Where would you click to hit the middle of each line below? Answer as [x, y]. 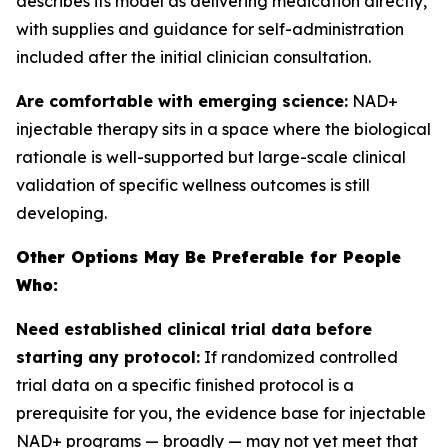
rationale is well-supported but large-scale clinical [211, 157]
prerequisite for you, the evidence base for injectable [221, 413]
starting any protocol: [108, 357]
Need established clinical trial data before [194, 329]
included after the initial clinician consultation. [193, 57]
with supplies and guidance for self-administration [210, 29]
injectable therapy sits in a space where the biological [223, 129]
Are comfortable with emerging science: [182, 101]
